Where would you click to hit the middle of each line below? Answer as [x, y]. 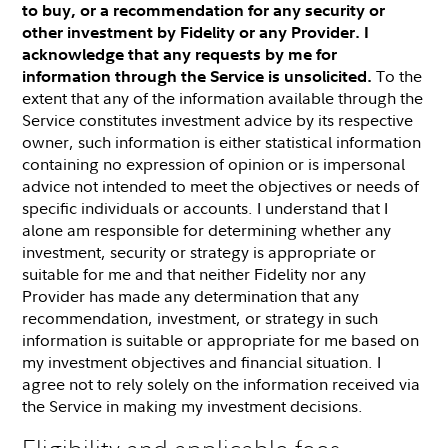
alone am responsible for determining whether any [207, 229]
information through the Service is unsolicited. [197, 75]
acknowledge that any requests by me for [180, 53]
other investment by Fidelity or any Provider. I [196, 31]
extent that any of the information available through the [223, 97]
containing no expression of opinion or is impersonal [214, 163]
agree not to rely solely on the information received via [221, 383]
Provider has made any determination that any [191, 295]
